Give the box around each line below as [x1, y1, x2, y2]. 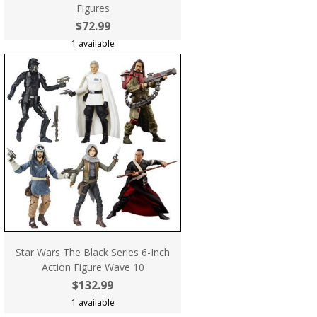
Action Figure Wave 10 [41, 260, 144, 274]
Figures [76, 1, 110, 15]
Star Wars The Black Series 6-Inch [16, 246, 170, 259]
